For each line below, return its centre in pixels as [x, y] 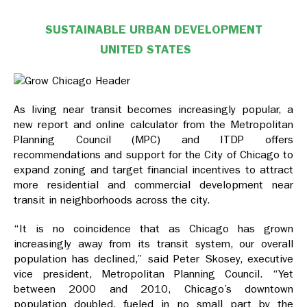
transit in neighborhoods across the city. [112, 200]
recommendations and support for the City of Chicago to [153, 155]
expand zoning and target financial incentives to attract [153, 170]
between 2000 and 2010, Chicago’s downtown [153, 289]
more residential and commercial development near [153, 185]
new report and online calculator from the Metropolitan [153, 125]
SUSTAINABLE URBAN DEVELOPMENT [153, 30]
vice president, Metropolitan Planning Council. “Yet [153, 274]
